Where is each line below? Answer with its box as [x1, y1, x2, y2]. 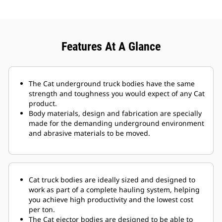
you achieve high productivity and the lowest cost [29, 195, 193, 205]
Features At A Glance [61, 40, 161, 54]
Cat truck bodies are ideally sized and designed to [29, 175, 195, 185]
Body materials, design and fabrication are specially [29, 109, 202, 118]
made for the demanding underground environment [29, 118, 204, 128]
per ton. [29, 205, 55, 215]
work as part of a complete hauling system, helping [29, 185, 200, 195]
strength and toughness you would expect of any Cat [29, 89, 205, 99]
